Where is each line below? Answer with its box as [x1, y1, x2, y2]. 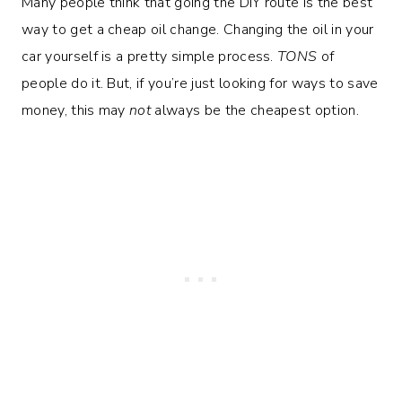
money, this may [22, 100, 130, 120]
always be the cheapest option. [151, 100, 360, 120]
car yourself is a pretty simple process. [22, 46, 278, 66]
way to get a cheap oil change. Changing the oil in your [22, 19, 374, 39]
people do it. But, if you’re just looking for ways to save [22, 73, 379, 93]
